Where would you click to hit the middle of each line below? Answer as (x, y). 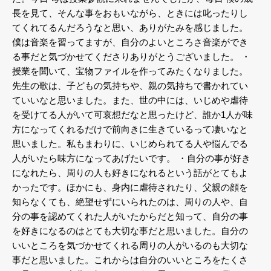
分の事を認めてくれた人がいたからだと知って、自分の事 (130, 216)
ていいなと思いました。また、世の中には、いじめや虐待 (130, 100)
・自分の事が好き (213, 158)
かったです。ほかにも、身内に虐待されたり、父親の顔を (130, 187)
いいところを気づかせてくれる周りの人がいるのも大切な (130, 245)
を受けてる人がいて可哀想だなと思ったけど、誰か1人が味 (132, 114)
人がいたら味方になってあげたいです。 (94, 158)
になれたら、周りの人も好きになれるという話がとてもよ (130, 172)
